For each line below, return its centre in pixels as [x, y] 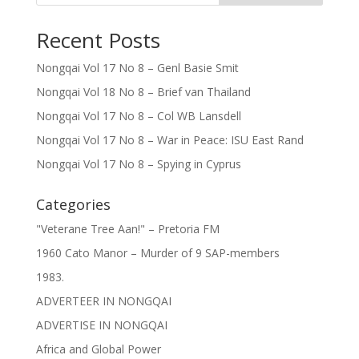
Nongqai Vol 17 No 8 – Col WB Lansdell [138, 116]
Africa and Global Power [98, 349]
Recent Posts [98, 40]
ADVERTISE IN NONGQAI [101, 325]
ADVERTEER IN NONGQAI [103, 301]
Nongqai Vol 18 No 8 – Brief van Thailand [143, 92]
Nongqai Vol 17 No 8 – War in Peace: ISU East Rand [169, 140]
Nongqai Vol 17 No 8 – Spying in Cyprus [138, 164]
